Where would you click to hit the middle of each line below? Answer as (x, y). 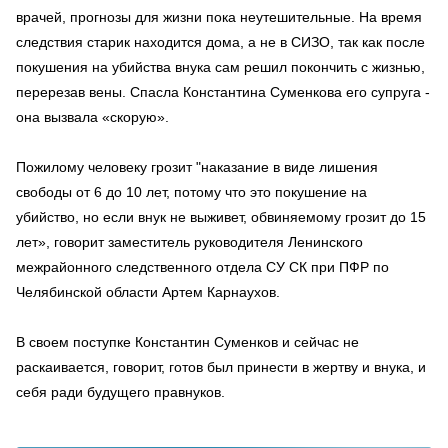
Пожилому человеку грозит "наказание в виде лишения (197, 166)
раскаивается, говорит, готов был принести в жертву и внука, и (221, 366)
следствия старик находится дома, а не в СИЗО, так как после (220, 41)
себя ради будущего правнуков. (120, 391)
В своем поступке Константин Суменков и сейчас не (187, 341)
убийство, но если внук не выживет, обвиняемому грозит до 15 (221, 216)
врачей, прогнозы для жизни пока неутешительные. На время (219, 16)
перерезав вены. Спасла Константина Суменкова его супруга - (223, 91)
